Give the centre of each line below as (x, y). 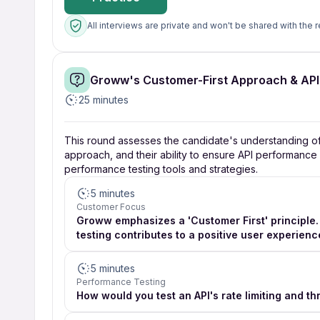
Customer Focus (111, 207)
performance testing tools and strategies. (161, 169)
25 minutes (104, 100)
